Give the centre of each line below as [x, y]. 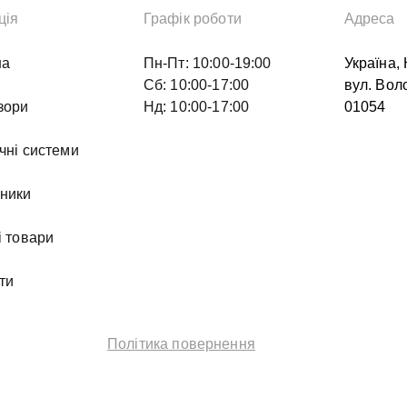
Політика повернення [181, 343]
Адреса [369, 18]
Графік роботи [192, 18]
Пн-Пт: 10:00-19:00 [207, 63]
